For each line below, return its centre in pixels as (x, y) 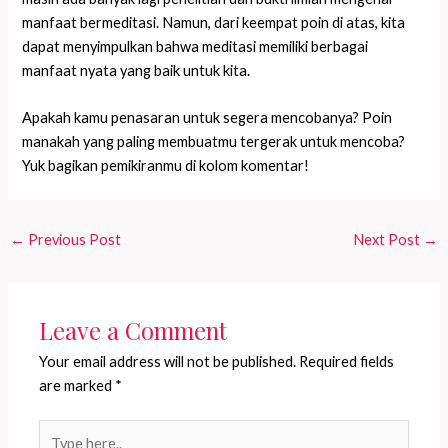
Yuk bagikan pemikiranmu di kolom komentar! (166, 166)
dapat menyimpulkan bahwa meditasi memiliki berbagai (195, 46)
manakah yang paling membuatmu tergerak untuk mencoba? (214, 142)
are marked (77, 385)
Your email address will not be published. (168, 361)
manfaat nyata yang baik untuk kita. (136, 70)
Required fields (347, 361)
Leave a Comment (133, 329)
